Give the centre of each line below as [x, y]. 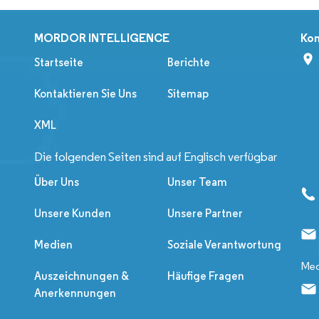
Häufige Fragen [206, 276]
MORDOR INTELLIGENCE [102, 38]
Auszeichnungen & [82, 276]
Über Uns [57, 182]
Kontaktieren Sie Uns [85, 94]
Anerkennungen [75, 293]
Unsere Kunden [73, 214]
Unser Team [198, 182]
